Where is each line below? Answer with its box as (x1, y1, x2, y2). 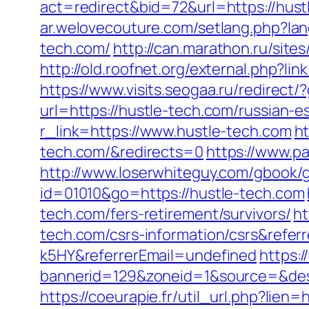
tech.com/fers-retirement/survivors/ (40, 203, 291, 224)
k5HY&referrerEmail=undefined (40, 245, 257, 266)
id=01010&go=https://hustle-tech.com (40, 183, 305, 203)
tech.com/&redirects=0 (40, 141, 203, 162)
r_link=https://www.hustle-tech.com (40, 121, 292, 141)
